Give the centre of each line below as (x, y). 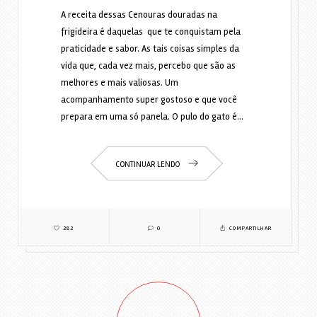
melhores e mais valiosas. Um (119, 83)
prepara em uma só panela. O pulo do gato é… (152, 117)
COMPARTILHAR (250, 229)
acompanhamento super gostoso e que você (149, 100)
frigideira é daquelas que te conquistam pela (150, 32)
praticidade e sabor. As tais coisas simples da (150, 49)
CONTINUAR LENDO (148, 165)
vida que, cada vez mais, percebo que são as (148, 66)
